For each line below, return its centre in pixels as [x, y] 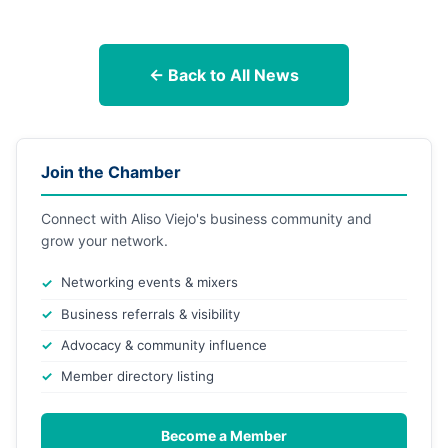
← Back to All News [224, 75]
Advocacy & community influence [164, 345]
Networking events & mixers [149, 282]
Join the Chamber [111, 172]
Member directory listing [137, 376]
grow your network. [104, 241]
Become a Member [224, 436]
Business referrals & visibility [150, 314]
